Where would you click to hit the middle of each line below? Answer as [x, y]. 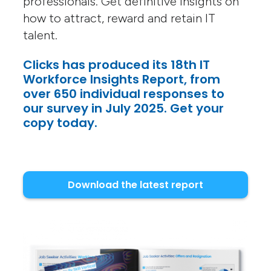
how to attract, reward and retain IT [119, 18]
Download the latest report [135, 184]
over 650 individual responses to [124, 94]
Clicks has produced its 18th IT [117, 65]
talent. [41, 35]
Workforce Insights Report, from [122, 80]
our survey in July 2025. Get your [124, 109]
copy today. [60, 123]
